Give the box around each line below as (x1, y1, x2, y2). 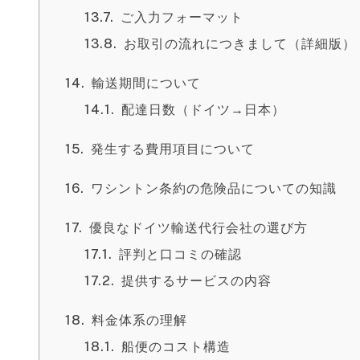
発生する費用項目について (91, 141, 255, 157)
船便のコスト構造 (121, 339, 231, 354)
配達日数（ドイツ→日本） (121, 102, 285, 117)
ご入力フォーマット (121, 10, 243, 25)
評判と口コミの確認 (119, 247, 242, 262)
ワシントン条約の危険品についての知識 (91, 181, 337, 196)
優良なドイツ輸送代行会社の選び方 (89, 220, 308, 235)
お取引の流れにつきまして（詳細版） (124, 36, 356, 51)
